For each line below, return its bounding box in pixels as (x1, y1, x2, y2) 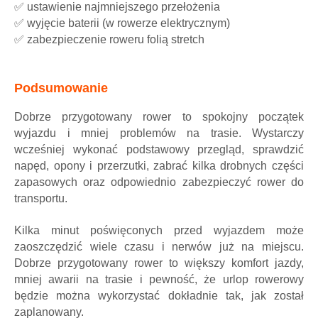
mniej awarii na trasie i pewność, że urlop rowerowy (14, 273, 304, 285)
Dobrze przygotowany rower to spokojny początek (14, 110, 304, 123)
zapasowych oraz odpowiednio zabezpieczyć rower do (14, 175, 304, 188)
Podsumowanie (14, 80, 108, 95)
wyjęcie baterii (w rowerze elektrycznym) (24, 16, 230, 29)
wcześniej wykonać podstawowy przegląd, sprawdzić (14, 143, 304, 155)
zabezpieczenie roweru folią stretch (24, 33, 204, 45)
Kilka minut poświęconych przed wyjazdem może (14, 224, 304, 236)
